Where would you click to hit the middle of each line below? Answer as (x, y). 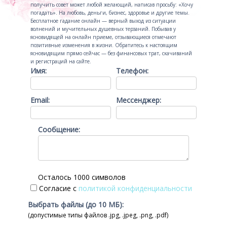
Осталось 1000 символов (82, 177)
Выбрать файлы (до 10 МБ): (76, 204)
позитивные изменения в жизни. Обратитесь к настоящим (104, 45)
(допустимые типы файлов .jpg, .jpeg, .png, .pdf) (98, 215)
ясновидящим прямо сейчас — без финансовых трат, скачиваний (111, 53)
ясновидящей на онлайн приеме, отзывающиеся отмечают (103, 37)
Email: (40, 100)
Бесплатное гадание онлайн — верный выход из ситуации (103, 21)
